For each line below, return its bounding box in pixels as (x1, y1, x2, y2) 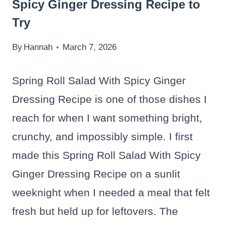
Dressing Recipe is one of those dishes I (12, 93, 207, 105)
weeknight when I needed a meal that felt (12, 187, 210, 199)
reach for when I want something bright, (12, 112, 202, 124)
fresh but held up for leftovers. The (12, 205, 178, 217)
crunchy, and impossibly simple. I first (12, 131, 193, 143)
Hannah (24, 42, 53, 52)
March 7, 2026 (63, 42, 117, 52)
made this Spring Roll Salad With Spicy (12, 149, 201, 161)
